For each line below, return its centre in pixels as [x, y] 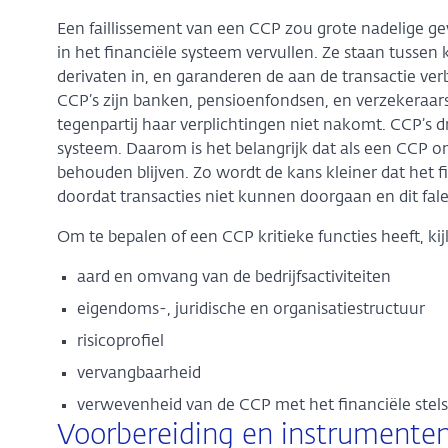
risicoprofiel [120, 342]
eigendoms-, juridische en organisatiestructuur [250, 310]
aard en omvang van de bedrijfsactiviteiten [233, 278]
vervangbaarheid [138, 374]
